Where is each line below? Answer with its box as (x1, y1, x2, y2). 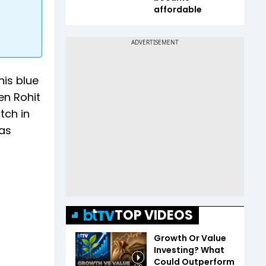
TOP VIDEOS (115, 205, 193, 224)
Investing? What (154, 243, 224, 256)
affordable (154, 3, 202, 15)
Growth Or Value (154, 232, 226, 244)
